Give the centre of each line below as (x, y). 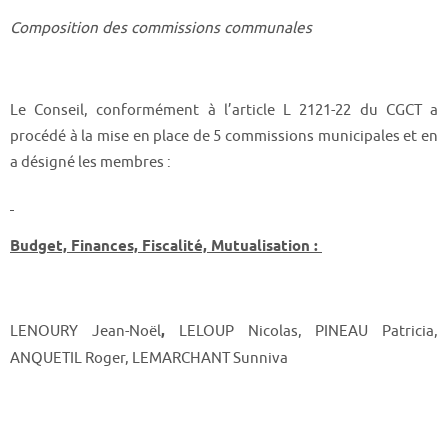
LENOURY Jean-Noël (85, 330)
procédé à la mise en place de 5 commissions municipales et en (224, 136)
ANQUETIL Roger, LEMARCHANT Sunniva (149, 357)
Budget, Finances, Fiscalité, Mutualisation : (166, 246)
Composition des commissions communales (163, 27)
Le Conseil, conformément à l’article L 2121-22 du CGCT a (224, 110)
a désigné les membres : (90, 162)
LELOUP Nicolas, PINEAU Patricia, (309, 330)
